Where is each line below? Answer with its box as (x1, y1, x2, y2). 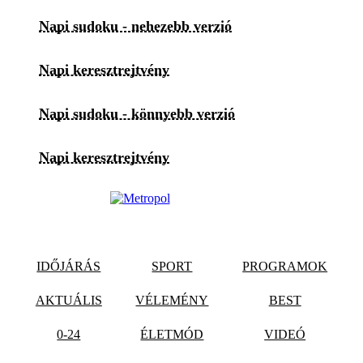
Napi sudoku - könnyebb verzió (39, 105, 235, 122)
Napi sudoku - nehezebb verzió (39, 17, 232, 34)
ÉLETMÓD (140, 327, 204, 341)
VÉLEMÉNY (135, 293, 209, 307)
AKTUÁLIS (35, 293, 102, 307)
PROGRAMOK (242, 258, 328, 273)
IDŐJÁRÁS (36, 258, 101, 273)
